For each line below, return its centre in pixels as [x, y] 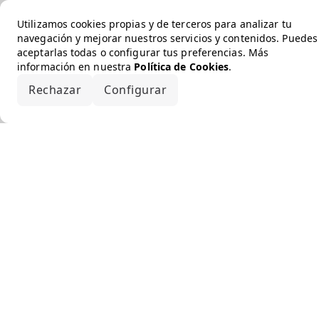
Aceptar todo [227, 90]
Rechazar [55, 90]
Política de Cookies [182, 67]
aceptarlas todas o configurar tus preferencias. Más [143, 52]
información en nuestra [76, 67]
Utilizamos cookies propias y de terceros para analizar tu [155, 24]
